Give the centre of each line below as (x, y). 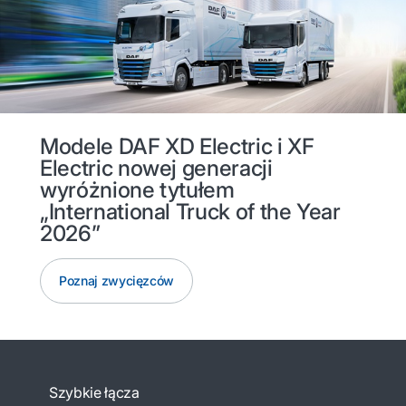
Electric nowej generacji (156, 168)
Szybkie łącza (94, 392)
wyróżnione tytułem (137, 189)
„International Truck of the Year (190, 211)
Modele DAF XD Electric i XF (177, 146)
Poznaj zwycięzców (117, 280)
